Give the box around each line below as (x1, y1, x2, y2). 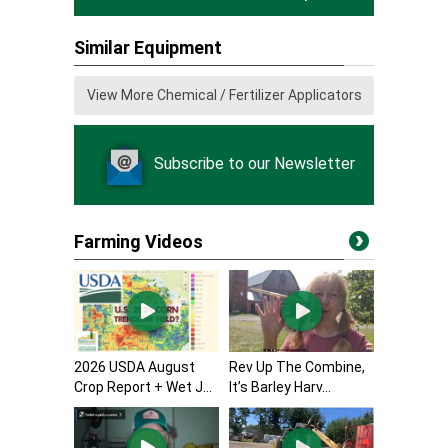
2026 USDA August (74, 358, 195, 375)
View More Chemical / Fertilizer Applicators (86, 87, 362, 103)
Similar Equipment (74, 37, 222, 58)
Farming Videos (74, 231, 203, 252)
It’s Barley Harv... (229, 378, 331, 395)
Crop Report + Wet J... (74, 378, 212, 395)
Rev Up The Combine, (229, 358, 365, 375)
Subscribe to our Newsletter (153, 154, 355, 174)
